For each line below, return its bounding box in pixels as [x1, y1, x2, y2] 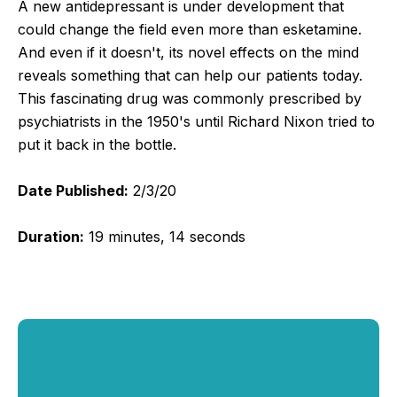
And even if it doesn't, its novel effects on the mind [18, 43, 359, 61]
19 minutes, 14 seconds [84, 227, 245, 245]
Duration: [18, 227, 84, 245]
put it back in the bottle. [18, 135, 176, 153]
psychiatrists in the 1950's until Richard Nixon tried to [18, 112, 375, 130]
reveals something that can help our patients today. [18, 66, 362, 84]
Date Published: [18, 181, 128, 199]
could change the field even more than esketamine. [18, 19, 362, 38]
